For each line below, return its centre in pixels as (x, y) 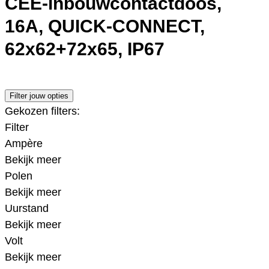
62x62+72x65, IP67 (85, 49)
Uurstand (27, 208)
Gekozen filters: (42, 111)
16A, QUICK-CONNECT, (105, 26)
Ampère (24, 143)
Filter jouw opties (39, 95)
